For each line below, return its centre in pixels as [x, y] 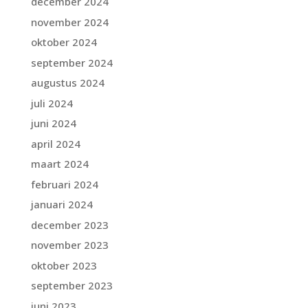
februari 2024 [64, 184]
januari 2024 [62, 205]
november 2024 [69, 22]
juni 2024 [53, 123]
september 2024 [71, 62]
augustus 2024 [67, 83]
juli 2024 [52, 103]
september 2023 [71, 286]
